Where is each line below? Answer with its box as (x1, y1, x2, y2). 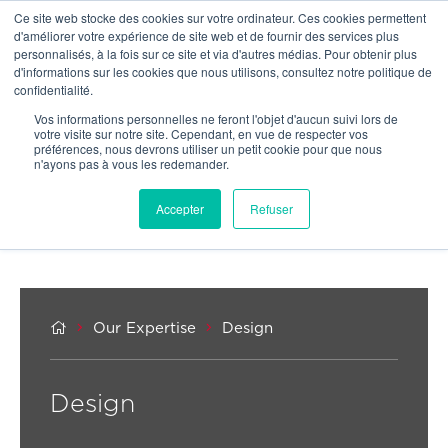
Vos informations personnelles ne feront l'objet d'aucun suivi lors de (34, 110, 398, 127)
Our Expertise (93, 321, 196, 336)
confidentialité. (14, 81, 93, 98)
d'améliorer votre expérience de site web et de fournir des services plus (14, 27, 399, 44)
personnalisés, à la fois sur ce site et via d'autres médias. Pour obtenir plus (14, 45, 417, 62)
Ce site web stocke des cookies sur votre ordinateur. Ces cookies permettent (14, 9, 426, 26)
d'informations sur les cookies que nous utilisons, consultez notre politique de (14, 63, 432, 80)
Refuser (249, 200, 293, 217)
